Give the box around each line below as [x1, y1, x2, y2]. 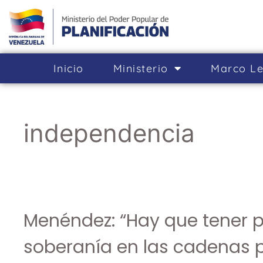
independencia [23, 117, 195, 148]
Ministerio [113, 61, 168, 75]
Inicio [53, 61, 84, 75]
